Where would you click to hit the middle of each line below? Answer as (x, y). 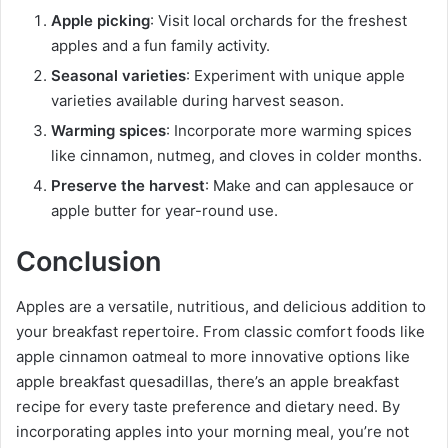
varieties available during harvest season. (197, 101)
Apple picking (100, 21)
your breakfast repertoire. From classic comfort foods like (220, 331)
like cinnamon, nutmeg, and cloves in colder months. (236, 156)
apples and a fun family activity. (160, 46)
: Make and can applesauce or (309, 186)
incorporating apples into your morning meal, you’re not (212, 431)
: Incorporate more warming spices (289, 131)
